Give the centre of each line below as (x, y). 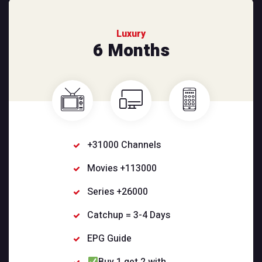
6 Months (131, 51)
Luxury (131, 34)
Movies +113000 (122, 169)
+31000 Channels (124, 145)
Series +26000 (118, 192)
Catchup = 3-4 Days (129, 216)
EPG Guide (110, 239)
